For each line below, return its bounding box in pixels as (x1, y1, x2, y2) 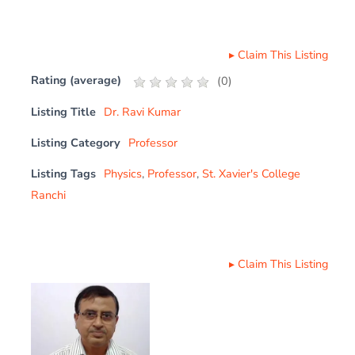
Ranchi (31, 186, 67, 203)
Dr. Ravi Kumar (104, 103, 181, 120)
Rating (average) (31, 71, 122, 88)
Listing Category (31, 134, 121, 151)
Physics (104, 165, 143, 181)
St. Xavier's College (202, 165, 301, 181)
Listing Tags (31, 165, 97, 181)
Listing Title (31, 103, 97, 120)
